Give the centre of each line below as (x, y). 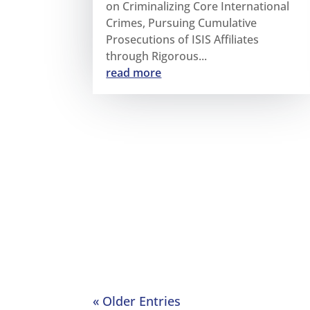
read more (134, 72)
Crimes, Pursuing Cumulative (182, 22)
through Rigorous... (157, 56)
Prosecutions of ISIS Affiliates (183, 39)
